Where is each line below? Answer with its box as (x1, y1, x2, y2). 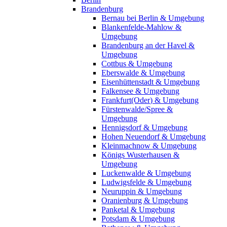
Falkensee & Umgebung (101, 87, 180, 95)
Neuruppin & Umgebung (101, 187, 182, 196)
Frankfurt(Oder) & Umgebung (101, 96, 199, 104)
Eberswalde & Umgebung (101, 68, 185, 77)
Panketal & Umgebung (101, 205, 175, 214)
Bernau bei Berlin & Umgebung (101, 14, 205, 22)
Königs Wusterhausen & (101, 150, 180, 159)
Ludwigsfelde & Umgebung (101, 178, 192, 186)
